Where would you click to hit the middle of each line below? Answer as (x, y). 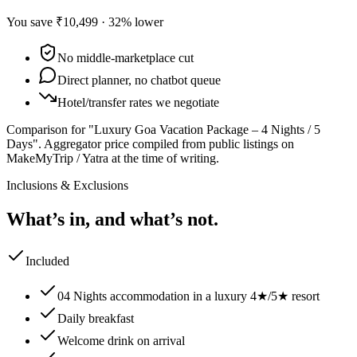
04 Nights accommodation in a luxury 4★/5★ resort (188, 296)
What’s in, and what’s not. (112, 219)
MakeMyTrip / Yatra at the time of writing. (113, 158)
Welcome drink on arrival (121, 340)
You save (31, 22)
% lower (142, 22)
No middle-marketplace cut (126, 57)
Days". (25, 143)
